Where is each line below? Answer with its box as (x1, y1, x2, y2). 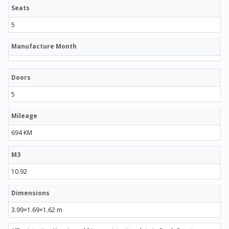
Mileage (11, 111, 37, 120)
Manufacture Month (11, 41, 77, 51)
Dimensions (11, 188, 50, 197)
